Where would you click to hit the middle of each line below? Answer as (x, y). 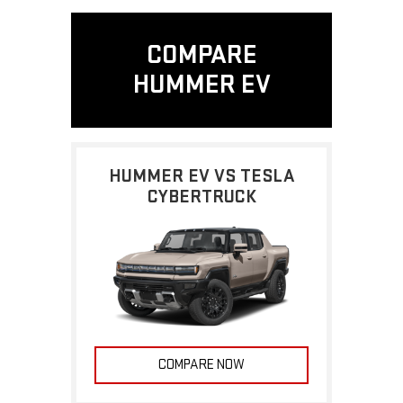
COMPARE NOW (201, 364)
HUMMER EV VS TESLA (201, 176)
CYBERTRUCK (201, 197)
